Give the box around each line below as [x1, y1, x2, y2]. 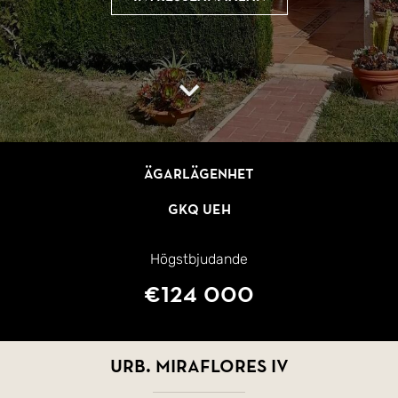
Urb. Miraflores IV [109, 355, 289, 377]
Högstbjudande [150, 250, 248, 267]
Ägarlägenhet [144, 165, 254, 182]
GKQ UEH [167, 201, 231, 218]
